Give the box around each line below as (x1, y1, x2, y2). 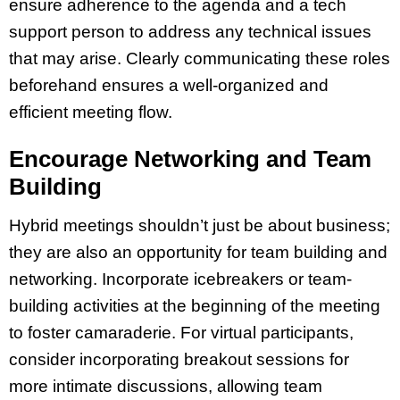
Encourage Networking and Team (9, 146, 371, 173)
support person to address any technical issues (9, 21, 371, 41)
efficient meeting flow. (9, 102, 172, 121)
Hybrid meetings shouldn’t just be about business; (9, 216, 390, 236)
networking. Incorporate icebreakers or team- (9, 270, 352, 289)
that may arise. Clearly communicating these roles (9, 48, 390, 68)
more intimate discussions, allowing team (9, 377, 322, 396)
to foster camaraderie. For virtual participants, (9, 323, 354, 343)
